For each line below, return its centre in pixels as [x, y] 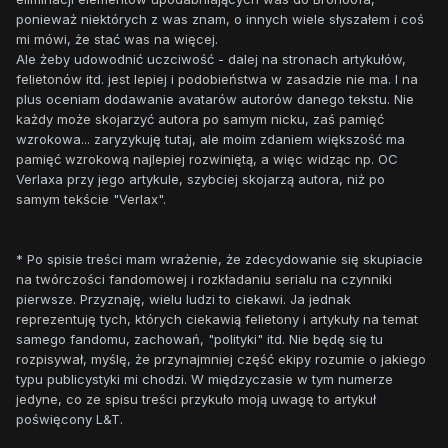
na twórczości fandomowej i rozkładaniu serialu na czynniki [204, 279]
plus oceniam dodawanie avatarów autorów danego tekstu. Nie [215, 99]
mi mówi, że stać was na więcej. [119, 39]
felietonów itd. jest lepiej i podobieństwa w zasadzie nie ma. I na [217, 79]
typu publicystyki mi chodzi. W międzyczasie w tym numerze [204, 379]
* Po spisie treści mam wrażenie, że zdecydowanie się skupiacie [219, 259]
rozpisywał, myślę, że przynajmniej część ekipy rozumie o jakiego [221, 359]
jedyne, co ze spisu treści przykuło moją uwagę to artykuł [196, 399]
